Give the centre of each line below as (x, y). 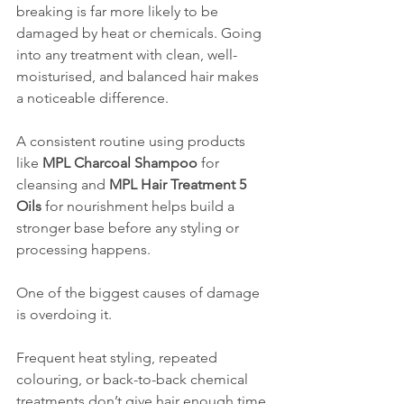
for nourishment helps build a (140, 206)
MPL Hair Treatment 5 (179, 184)
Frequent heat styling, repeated (119, 358)
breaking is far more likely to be (119, 11)
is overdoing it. (64, 314)
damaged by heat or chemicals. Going (141, 33)
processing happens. (83, 249)
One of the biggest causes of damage (140, 293)
